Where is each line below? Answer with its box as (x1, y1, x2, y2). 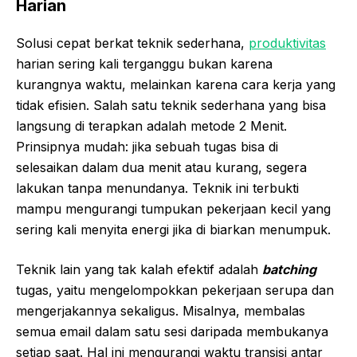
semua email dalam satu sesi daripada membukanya (16, 324, 328, 340)
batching (262, 261, 316, 278)
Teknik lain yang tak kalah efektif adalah (16, 261, 262, 278)
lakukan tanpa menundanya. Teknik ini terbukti (16, 180, 299, 197)
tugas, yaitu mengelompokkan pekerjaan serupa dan (16, 282, 334, 299)
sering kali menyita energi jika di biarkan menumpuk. (16, 222, 331, 238)
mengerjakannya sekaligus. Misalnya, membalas (16, 303, 305, 320)
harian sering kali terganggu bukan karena (16, 56, 273, 73)
